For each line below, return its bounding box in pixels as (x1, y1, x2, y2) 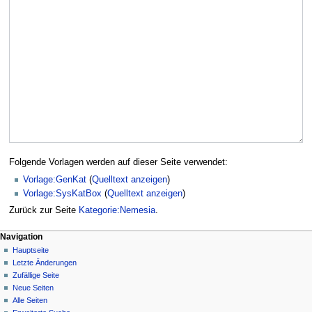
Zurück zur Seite (8, 205, 79, 216)
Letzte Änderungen (13, 258, 77, 267)
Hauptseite (13, 245, 49, 254)
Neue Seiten (13, 283, 54, 292)
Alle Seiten (13, 295, 48, 304)
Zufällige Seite (13, 270, 60, 279)
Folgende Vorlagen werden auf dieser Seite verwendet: (8, 157, 228, 167)
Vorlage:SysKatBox (23, 189, 102, 199)
